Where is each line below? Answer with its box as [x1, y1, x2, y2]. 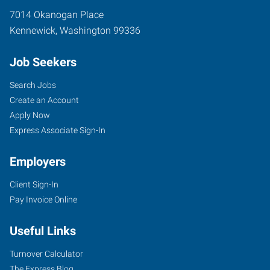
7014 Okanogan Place [10, 8, 104, 20]
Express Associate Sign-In [10, 125, 105, 135]
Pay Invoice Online [10, 194, 77, 204]
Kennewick [10, 24, 55, 36]
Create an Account [10, 95, 79, 105]
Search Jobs [10, 80, 56, 90]
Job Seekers [10, 54, 77, 69]
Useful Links [10, 223, 76, 238]
